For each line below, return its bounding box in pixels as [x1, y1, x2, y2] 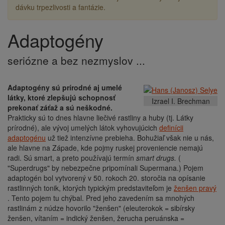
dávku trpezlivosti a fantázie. [16, 2, 105, 12]
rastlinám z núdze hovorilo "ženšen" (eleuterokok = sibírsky [8, 202, 195, 213]
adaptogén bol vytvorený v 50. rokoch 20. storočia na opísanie [8, 172, 205, 183]
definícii [159, 122, 183, 133]
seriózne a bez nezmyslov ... [13, 53, 145, 68]
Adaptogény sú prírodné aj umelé [8, 82, 122, 92]
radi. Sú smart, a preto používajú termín [8, 152, 136, 163]
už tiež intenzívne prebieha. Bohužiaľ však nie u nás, [46, 132, 214, 143]
